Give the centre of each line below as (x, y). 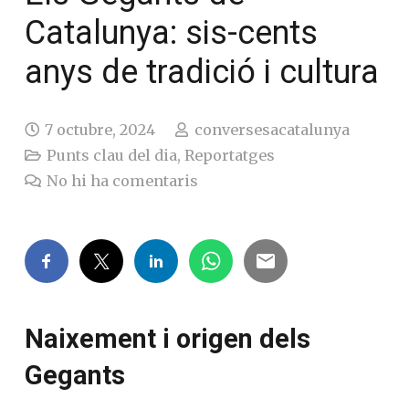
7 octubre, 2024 (100, 129)
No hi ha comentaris (123, 180)
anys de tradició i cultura (202, 72)
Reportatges (230, 155)
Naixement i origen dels (168, 338)
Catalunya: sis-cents (171, 32)
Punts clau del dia (112, 155)
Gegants (75, 375)
